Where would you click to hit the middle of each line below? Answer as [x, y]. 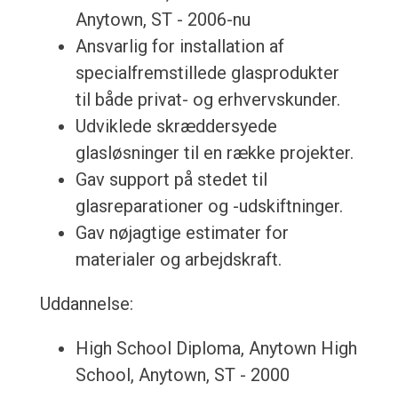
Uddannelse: [86, 304]
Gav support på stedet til [171, 180]
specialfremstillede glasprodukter [207, 73]
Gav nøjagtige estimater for [182, 233]
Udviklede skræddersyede [176, 127]
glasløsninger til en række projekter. [214, 153]
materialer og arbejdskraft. [178, 260]
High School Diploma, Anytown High [216, 349]
